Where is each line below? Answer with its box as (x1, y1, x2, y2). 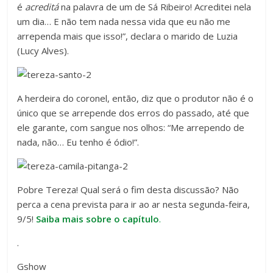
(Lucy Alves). (17, 44, 69, 57)
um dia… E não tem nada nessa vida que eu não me (17, 15, 231, 28)
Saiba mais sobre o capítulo (36, 213, 160, 225)
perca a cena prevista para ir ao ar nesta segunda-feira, (17, 198, 250, 211)
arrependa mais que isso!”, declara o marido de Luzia (17, 30, 238, 43)
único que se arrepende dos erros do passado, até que (17, 107, 250, 119)
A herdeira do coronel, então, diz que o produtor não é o (17, 92, 254, 105)
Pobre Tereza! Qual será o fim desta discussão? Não (17, 183, 239, 196)
